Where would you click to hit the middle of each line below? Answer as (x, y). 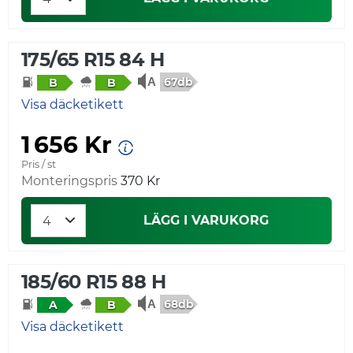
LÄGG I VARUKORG (206, 220)
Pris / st (39, 164)
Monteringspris (69, 180)
